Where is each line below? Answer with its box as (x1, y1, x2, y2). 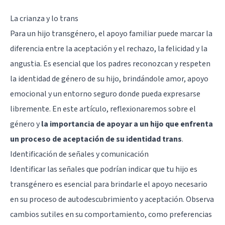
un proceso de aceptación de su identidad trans (10, 133, 182, 145)
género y (10, 118, 41, 130)
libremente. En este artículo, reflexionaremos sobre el (10, 103, 196, 115)
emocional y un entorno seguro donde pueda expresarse (10, 88, 200, 99)
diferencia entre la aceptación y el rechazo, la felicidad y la (10, 43, 207, 54)
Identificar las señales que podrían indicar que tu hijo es (10, 163, 197, 175)
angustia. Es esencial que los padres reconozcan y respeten (10, 58, 210, 69)
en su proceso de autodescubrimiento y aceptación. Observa (10, 193, 214, 205)
